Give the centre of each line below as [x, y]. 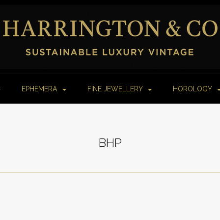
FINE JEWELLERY [116, 89]
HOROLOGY [193, 89]
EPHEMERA [40, 89]
